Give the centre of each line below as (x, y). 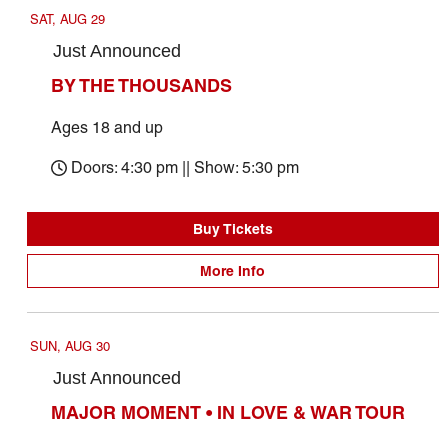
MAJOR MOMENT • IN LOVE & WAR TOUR (227, 412)
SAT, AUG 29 (67, 19)
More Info (233, 271)
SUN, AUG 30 (69, 346)
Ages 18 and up (106, 127)
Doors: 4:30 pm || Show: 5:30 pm (184, 167)
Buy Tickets (232, 229)
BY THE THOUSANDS (141, 85)
